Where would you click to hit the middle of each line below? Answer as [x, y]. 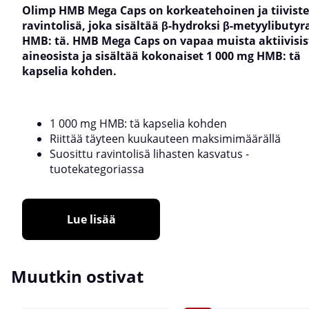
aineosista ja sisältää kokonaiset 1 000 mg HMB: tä [161, 56]
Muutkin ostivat [77, 276]
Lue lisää [91, 219]
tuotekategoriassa [97, 169]
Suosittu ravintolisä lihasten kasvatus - [149, 153]
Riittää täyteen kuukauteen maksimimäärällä [165, 138]
